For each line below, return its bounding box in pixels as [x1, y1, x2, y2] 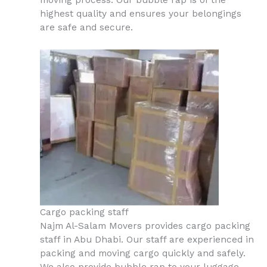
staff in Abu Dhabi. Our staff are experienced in [39, 234, 254, 246]
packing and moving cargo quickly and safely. [39, 248, 246, 259]
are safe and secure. [39, 22, 133, 33]
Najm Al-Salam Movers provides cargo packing [39, 221, 250, 232]
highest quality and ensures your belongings [39, 8, 241, 20]
